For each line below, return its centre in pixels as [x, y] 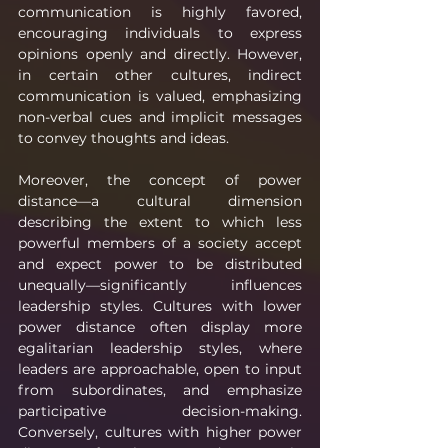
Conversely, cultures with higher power [160, 431]
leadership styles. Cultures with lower [160, 305]
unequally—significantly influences [160, 284]
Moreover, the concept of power [160, 179]
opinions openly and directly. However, [160, 53]
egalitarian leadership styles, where [160, 347]
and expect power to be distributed [160, 263]
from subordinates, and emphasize [160, 389]
